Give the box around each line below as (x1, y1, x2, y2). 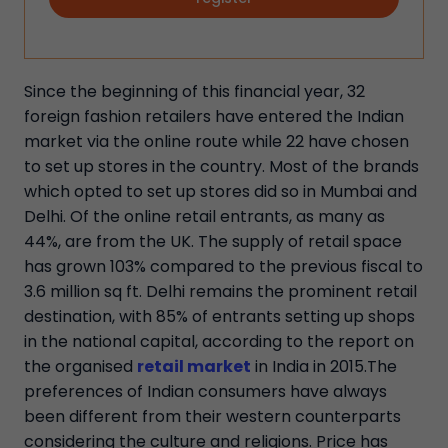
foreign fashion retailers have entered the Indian (24, 105, 404, 128)
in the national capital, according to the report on (24, 330, 414, 353)
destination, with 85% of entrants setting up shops (24, 305, 415, 328)
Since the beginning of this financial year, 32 (24, 80, 365, 103)
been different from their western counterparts (24, 405, 401, 428)
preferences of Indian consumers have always (24, 380, 387, 403)
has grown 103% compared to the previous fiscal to (24, 255, 423, 278)
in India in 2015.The (251, 355, 397, 378)
